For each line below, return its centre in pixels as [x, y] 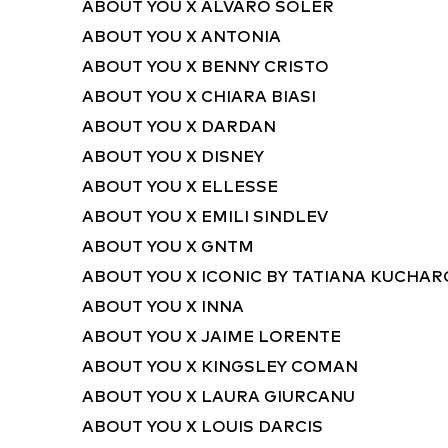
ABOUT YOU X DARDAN [179, 127]
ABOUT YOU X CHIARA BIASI [199, 97]
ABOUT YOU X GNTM [168, 247]
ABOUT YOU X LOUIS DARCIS [202, 427]
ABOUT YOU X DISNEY [173, 157]
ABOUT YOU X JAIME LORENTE [211, 337]
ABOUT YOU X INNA [163, 307]
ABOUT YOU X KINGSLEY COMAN [220, 367]
